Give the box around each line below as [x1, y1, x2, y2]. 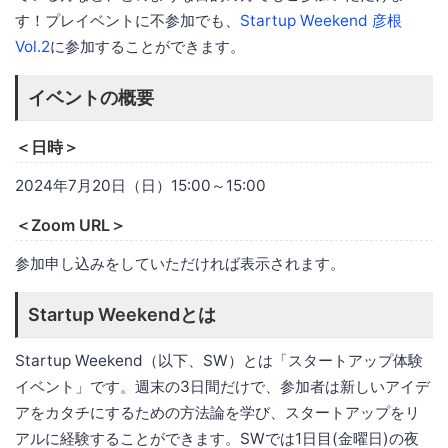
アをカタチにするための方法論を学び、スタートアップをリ [15, 403, 420, 423]
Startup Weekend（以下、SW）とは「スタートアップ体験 [15, 351, 423, 371]
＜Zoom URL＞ [15, 215, 126, 236]
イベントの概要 [28, 87, 154, 109]
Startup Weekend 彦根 [240, 11, 402, 31]
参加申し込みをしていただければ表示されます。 [15, 254, 345, 274]
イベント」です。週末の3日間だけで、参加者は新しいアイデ [15, 377, 430, 397]
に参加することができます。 [50, 37, 245, 57]
